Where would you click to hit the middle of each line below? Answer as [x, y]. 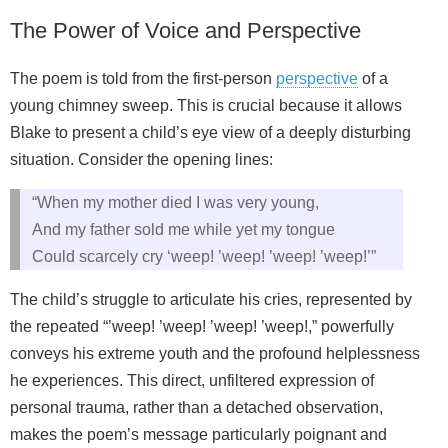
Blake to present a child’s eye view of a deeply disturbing [210, 132]
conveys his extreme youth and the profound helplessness [215, 353]
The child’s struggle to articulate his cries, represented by [211, 299]
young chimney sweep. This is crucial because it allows [206, 105]
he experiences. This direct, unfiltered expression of [192, 380]
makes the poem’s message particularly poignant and [198, 434]
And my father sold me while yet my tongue [183, 229]
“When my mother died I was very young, [175, 202]
